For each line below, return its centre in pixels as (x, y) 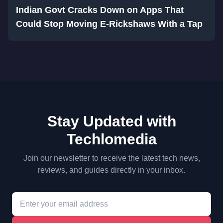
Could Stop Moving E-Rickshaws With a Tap (109, 24)
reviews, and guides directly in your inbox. (111, 170)
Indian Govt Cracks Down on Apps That (100, 10)
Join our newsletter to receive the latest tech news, (111, 158)
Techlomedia (111, 139)
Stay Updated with (111, 121)
